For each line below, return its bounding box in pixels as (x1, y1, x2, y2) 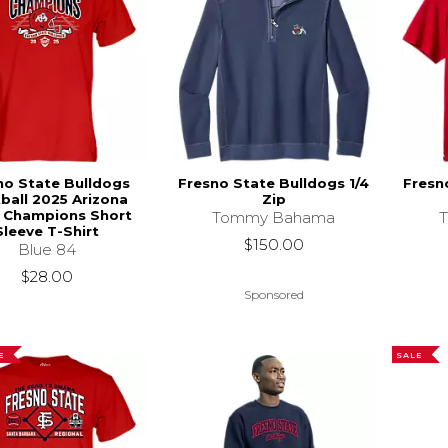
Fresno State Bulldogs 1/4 (178, 174, 370, 191)
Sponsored (243, 287, 304, 303)
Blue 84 (17, 239, 76, 259)
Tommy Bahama (212, 207, 336, 227)
